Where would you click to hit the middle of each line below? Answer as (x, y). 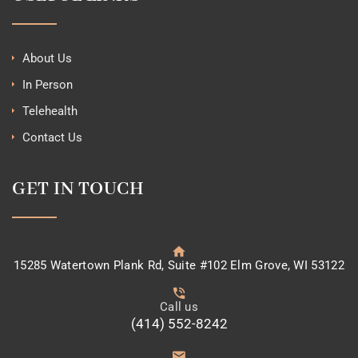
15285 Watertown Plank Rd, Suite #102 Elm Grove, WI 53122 (179, 266)
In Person (48, 85)
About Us (47, 59)
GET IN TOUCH (78, 189)
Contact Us (52, 138)
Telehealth (50, 111)
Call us (179, 307)
